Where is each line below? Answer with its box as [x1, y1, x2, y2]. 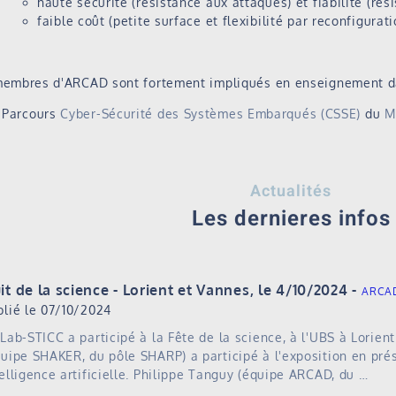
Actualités [250, 179, 331, 204]
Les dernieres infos [191, 203, 391, 235]
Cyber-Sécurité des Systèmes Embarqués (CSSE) [60, 106, 362, 122]
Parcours [2, 106, 61, 122]
